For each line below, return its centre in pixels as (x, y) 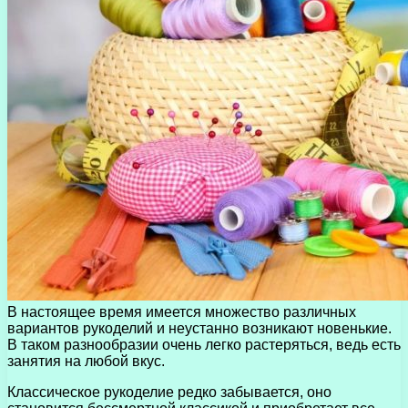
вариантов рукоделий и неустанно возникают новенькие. (199, 328)
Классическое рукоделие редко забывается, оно (169, 392)
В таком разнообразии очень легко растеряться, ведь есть (204, 344)
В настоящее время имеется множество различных (182, 311)
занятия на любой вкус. (86, 361)
